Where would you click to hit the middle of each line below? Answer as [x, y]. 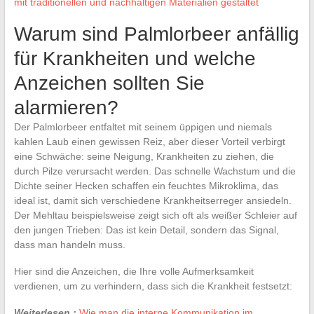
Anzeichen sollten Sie [109, 83]
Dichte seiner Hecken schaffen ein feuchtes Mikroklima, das [146, 185]
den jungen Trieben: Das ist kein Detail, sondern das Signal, [146, 230]
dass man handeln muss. [69, 244]
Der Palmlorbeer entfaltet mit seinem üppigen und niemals [143, 127]
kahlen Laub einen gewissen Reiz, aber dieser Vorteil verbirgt [149, 141]
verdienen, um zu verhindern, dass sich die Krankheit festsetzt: [153, 286]
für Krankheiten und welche [135, 58]
